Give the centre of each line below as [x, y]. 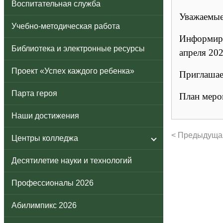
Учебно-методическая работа [66, 26]
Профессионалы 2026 [53, 183]
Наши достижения [45, 116]
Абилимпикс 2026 [44, 205]
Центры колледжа [45, 138]
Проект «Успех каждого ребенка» [73, 71]
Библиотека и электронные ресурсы [78, 49]
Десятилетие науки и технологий [72, 161]
